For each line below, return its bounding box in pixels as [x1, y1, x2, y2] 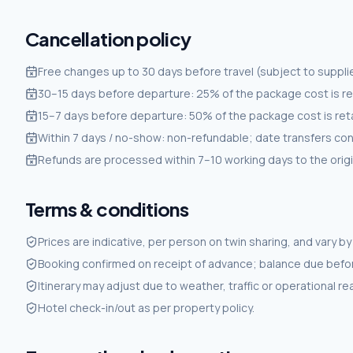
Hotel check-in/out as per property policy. [38, 300, 255, 315]
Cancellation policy [25, 27, 191, 50]
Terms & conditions [25, 197, 189, 221]
